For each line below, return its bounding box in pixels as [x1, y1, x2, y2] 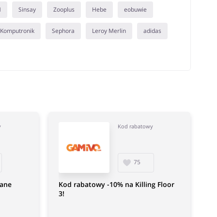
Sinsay [18, 5, 36, 14]
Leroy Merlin [92, 27, 126, 35]
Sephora [51, 27, 75, 35]
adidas [143, 27, 161, 35]
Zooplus [53, 5, 75, 14]
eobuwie [124, 5, 147, 14]
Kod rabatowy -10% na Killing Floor [58, 180, 174, 189]
